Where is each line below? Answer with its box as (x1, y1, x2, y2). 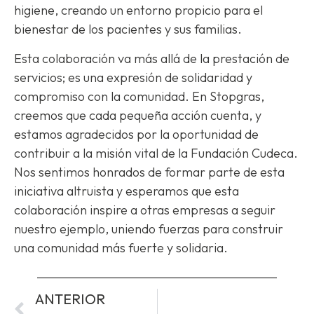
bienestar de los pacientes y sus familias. (14, 21, 242, 38)
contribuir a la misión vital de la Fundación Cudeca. (14, 144, 298, 161)
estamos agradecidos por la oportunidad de (14, 125, 259, 142)
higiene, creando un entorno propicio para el (14, 2, 263, 19)
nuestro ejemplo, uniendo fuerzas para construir (14, 220, 283, 237)
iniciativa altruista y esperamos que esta (14, 182, 239, 199)
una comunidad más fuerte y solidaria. (14, 239, 228, 256)
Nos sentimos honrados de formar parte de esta (14, 163, 285, 180)
